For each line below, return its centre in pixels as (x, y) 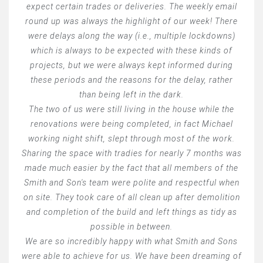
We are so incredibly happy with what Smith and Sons (131, 241)
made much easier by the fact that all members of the (131, 168)
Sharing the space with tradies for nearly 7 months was (131, 153)
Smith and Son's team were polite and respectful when (131, 182)
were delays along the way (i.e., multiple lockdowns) (131, 36)
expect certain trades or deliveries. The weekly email (131, 6)
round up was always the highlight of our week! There (131, 21)
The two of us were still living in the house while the (131, 109)
